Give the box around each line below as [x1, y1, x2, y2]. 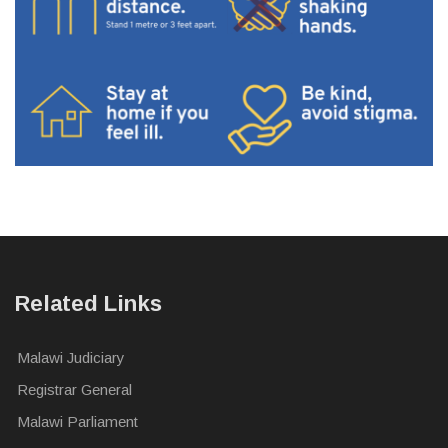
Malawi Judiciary [17, 348, 125, 366]
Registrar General [17, 380, 132, 398]
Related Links [15, 290, 162, 316]
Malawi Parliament [17, 412, 138, 430]
